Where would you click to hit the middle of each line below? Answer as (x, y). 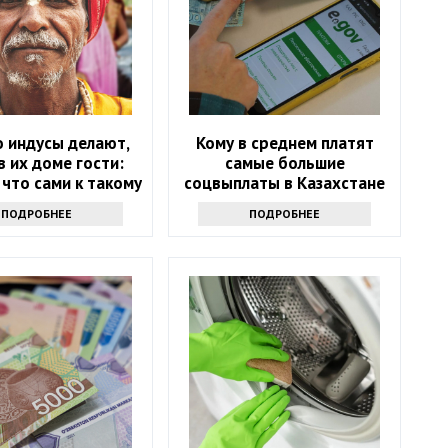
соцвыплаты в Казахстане (285, 183)
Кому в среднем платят (284, 143)
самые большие (284, 163)
